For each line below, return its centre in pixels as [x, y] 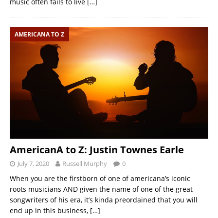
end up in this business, [50, 210]
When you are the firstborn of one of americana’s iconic [100, 178]
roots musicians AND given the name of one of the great [101, 189]
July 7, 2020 [33, 163]
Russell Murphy [85, 163]
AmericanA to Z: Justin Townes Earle [97, 149]
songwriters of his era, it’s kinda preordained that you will [104, 200]
